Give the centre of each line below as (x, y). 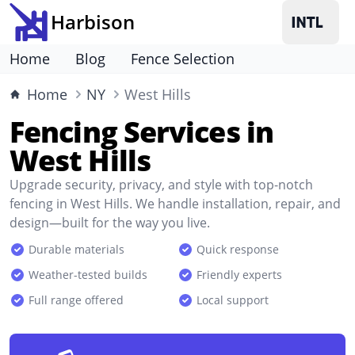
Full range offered (76, 300)
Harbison (93, 22)
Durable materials (76, 249)
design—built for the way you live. (110, 223)
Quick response (238, 249)
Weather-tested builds (88, 275)
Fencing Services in (141, 132)
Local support (233, 300)
